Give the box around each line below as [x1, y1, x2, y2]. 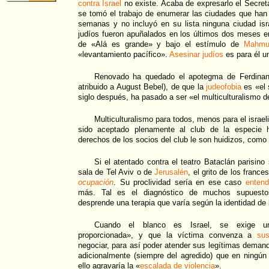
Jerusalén [154, 168, 189, 177]
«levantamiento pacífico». [78, 50, 169, 59]
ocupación [78, 178, 113, 187]
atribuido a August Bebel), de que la [78, 82, 206, 92]
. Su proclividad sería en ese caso [113, 178, 246, 187]
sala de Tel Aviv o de [78, 168, 155, 177]
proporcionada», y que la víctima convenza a [78, 231, 258, 240]
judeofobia [206, 82, 241, 92]
